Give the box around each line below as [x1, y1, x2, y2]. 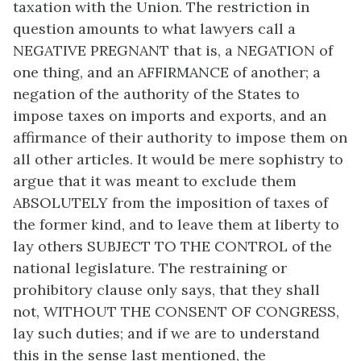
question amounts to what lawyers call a [13, 19, 296, 39]
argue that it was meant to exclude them [13, 172, 297, 191]
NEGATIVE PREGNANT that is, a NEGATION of [13, 41, 333, 60]
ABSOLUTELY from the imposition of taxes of [13, 193, 328, 213]
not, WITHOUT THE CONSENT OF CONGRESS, [13, 302, 339, 322]
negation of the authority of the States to [13, 85, 300, 104]
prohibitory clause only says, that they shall [13, 280, 320, 300]
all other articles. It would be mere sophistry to [13, 150, 343, 169]
